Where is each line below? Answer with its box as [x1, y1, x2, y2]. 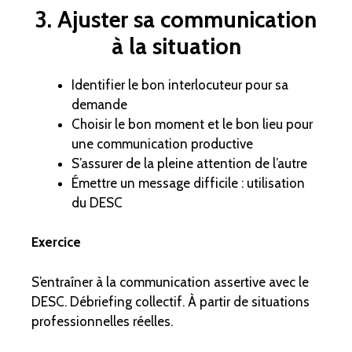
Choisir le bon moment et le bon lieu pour [71, 115, 313, 132]
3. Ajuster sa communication [35, 5, 317, 33]
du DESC [71, 194, 123, 211]
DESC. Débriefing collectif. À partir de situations [31, 293, 310, 310]
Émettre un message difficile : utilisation [71, 174, 305, 191]
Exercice [31, 234, 81, 251]
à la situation [111, 31, 241, 60]
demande [71, 96, 127, 112]
